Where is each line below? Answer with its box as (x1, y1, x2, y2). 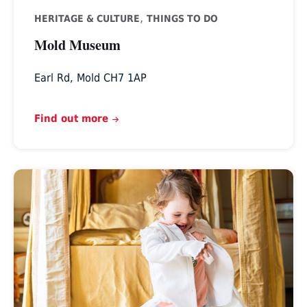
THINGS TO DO (146, 12, 218, 24)
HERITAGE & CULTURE (34, 12, 140, 24)
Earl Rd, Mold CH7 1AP (34, 71, 147, 84)
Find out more (34, 112, 108, 124)
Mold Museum (34, 34, 121, 55)
